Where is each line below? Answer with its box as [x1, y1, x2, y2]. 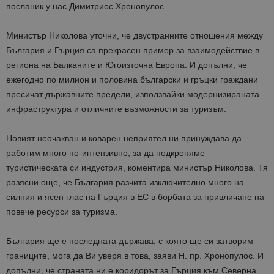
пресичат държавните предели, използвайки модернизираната [6, 89, 259, 100]
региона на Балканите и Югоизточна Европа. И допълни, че [6, 60, 247, 70]
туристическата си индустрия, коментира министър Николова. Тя [6, 163, 268, 173]
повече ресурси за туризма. [6, 207, 117, 217]
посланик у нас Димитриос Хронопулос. [6, 1, 166, 12]
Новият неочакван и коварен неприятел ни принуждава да [6, 133, 242, 144]
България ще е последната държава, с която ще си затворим [6, 236, 253, 246]
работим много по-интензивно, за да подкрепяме [6, 148, 205, 158]
